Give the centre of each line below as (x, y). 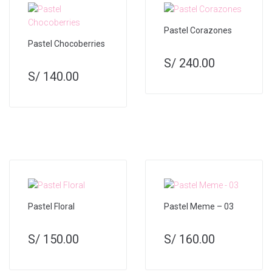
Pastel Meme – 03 (199, 206)
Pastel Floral (51, 206)
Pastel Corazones (198, 30)
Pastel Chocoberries (66, 44)
